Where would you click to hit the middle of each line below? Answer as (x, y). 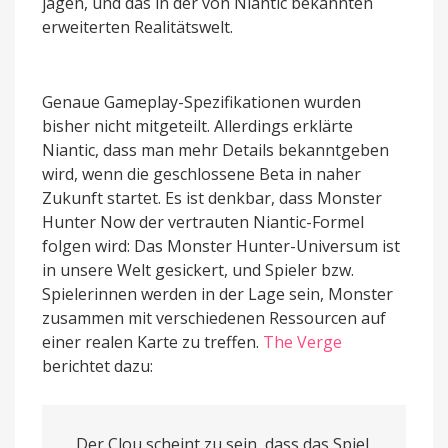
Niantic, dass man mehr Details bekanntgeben (215, 149)
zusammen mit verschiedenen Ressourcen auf (214, 317)
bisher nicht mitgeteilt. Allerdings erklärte (197, 125)
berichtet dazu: (97, 365)
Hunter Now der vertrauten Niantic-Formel (203, 221)
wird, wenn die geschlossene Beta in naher (201, 173)
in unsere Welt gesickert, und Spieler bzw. (198, 269)
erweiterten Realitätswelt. (137, 26)
